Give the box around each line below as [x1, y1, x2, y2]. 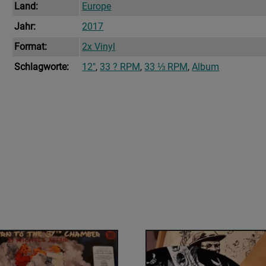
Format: [14, 41, 47, 53]
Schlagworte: [14, 61, 69, 73]
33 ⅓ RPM [144, 61, 188, 73]
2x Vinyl [82, 41, 116, 53]
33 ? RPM [100, 61, 141, 73]
